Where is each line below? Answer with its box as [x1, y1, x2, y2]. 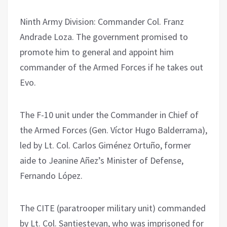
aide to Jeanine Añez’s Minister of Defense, [20, 154, 183, 166]
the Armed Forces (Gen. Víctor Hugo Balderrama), [20, 124, 207, 136]
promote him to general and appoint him [20, 46, 174, 58]
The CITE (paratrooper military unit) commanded [20, 202, 206, 214]
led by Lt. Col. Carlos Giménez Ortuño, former [20, 139, 191, 151]
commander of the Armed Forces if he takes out [20, 61, 203, 73]
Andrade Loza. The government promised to [20, 30, 188, 43]
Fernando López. [20, 169, 83, 181]
